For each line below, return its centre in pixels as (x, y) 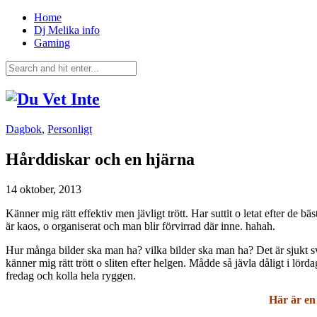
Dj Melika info (67, 30)
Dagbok (24, 129)
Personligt (70, 129)
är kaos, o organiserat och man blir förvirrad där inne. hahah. (140, 226)
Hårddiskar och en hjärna (100, 159)
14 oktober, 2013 (44, 189)
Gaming (52, 43)
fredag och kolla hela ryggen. (71, 275)
